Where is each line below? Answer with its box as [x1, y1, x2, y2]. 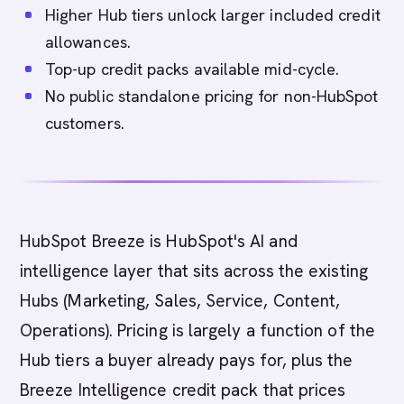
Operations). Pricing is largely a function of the [20, 319, 375, 342]
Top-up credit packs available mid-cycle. [45, 59, 340, 79]
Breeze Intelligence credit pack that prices [20, 379, 346, 401]
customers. [45, 113, 124, 133]
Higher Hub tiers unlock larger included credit [45, 5, 381, 25]
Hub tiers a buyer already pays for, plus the [20, 349, 353, 372]
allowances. [45, 32, 131, 52]
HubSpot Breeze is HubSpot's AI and [20, 230, 298, 252]
